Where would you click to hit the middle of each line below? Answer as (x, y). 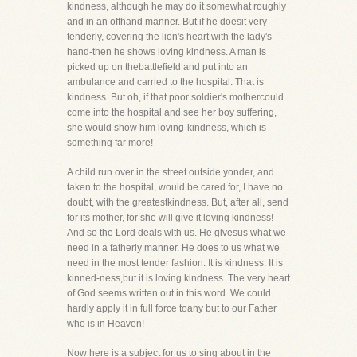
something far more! (110, 143)
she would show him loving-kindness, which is (167, 127)
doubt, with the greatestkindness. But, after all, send (178, 202)
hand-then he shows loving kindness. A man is (167, 52)
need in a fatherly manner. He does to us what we (173, 248)
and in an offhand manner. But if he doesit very (167, 22)
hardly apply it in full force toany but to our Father (172, 308)
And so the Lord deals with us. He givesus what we (177, 233)
